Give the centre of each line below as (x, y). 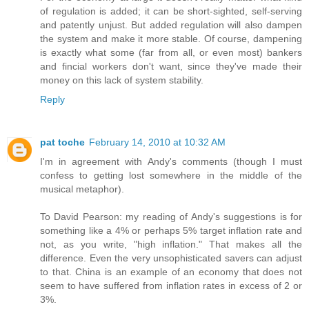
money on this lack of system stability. (122, 80)
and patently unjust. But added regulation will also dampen (171, 25)
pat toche (62, 142)
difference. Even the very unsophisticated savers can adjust (171, 258)
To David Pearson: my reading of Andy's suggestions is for (171, 217)
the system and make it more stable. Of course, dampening (171, 39)
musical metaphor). (82, 189)
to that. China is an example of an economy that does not (171, 272)
